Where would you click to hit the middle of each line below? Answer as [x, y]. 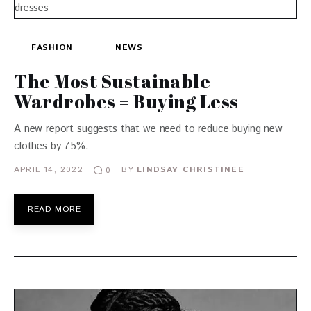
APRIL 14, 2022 [49, 170]
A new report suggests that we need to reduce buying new [148, 128]
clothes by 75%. [51, 146]
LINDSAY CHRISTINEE [191, 170]
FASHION [52, 47]
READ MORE [54, 209]
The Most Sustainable [112, 81]
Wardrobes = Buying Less [126, 101]
